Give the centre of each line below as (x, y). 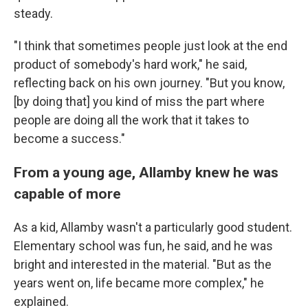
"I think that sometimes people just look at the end (151, 45)
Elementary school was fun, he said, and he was (143, 245)
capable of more (67, 193)
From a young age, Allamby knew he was (146, 172)
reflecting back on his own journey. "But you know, (149, 82)
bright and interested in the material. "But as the (143, 264)
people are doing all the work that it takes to (131, 120)
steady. (33, 13)
